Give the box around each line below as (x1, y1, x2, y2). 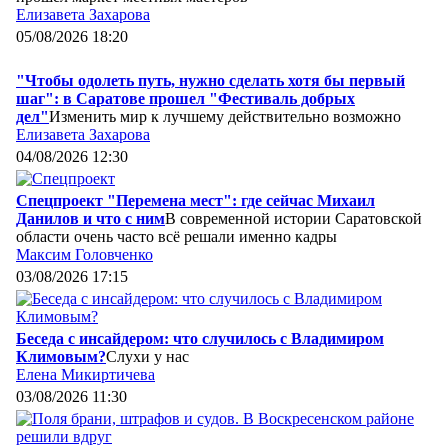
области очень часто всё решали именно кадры (16, 227, 337, 245)
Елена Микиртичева (16, 365, 155, 383)
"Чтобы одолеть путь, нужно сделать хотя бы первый (16, 71, 405, 89)
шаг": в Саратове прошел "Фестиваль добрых (16, 89, 355, 107)
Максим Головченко (16, 245, 153, 263)
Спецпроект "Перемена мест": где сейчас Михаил (16, 191, 375, 209)
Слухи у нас (106, 347, 189, 365)
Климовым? (16, 347, 106, 365)
